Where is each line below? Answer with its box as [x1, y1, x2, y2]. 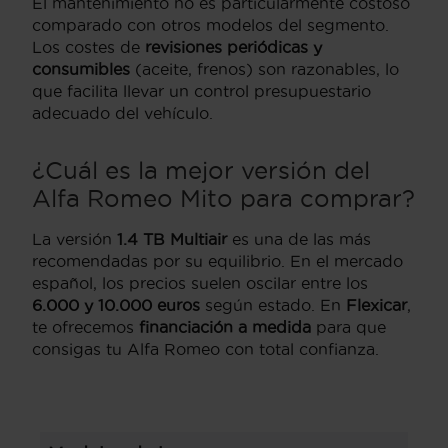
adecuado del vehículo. [32, 104, 213, 123]
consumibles [32, 60, 130, 79]
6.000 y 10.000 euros [32, 296, 200, 315]
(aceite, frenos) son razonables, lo [130, 60, 399, 79]
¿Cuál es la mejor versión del [32, 157, 370, 184]
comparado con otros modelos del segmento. [32, 16, 389, 35]
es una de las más [227, 230, 371, 249]
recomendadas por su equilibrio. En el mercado [32, 252, 403, 271]
